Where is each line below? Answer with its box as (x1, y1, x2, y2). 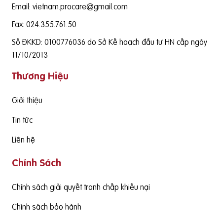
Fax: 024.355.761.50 (12, 19, 76, 30)
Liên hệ (12, 134, 35, 146)
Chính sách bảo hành (12, 201, 81, 213)
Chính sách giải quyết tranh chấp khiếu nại (12, 182, 150, 193)
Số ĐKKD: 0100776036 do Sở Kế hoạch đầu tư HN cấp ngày (12, 37, 207, 48)
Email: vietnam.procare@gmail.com (12, 1, 128, 12)
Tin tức (12, 114, 33, 126)
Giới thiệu (12, 95, 42, 106)
